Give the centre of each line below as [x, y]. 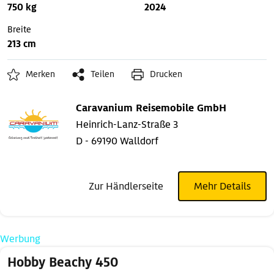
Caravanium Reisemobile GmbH [151, 108]
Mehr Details [222, 187]
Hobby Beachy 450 [63, 263]
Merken [40, 74]
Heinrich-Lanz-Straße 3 [127, 125]
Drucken [166, 74]
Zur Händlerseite [126, 187]
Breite [19, 30]
